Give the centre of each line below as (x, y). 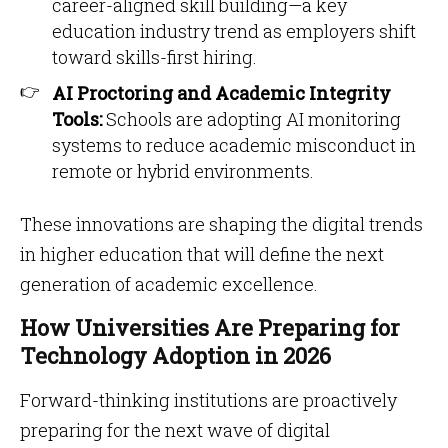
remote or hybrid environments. (183, 171)
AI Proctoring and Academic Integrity (221, 93)
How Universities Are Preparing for (210, 327)
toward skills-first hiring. (154, 57)
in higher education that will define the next (202, 254)
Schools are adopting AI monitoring (253, 119)
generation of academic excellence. (169, 284)
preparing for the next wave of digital (175, 430)
